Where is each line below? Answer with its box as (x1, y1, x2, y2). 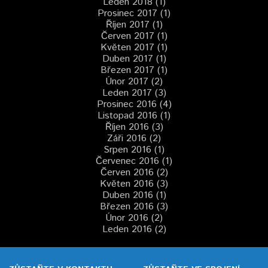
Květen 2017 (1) (100, 41, 167, 54)
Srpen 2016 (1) (103, 143, 165, 157)
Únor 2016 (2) (105, 211, 163, 225)
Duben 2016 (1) (102, 188, 166, 202)
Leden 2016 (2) (102, 223, 166, 236)
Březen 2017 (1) (100, 63, 167, 77)
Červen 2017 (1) (100, 29, 167, 43)
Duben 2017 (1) (102, 52, 166, 66)
